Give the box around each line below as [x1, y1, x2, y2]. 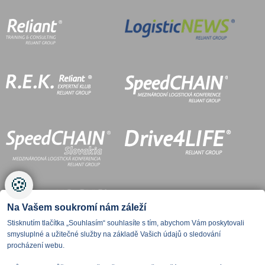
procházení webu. [7, 241, 64, 250]
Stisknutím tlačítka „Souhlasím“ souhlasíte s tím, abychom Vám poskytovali [7, 219, 244, 228]
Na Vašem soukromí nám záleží [7, 202, 146, 213]
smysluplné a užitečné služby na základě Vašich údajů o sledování [7, 230, 221, 239]
